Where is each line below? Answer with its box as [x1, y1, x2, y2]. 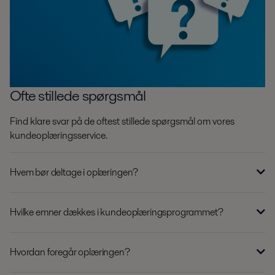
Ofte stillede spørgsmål [10, 85, 146, 106]
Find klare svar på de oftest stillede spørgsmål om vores [10, 114, 234, 129]
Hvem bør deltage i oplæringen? [10, 165, 139, 180]
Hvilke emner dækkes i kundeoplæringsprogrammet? [10, 205, 223, 220]
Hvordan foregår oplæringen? [10, 245, 130, 260]
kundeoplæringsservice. [10, 128, 107, 143]
